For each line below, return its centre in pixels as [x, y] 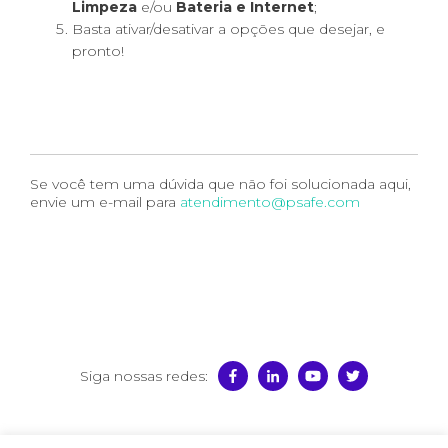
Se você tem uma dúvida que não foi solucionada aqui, [220, 184]
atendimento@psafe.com [270, 202]
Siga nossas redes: [144, 376]
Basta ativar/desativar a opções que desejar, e [228, 29]
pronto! [98, 51]
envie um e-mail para [105, 202]
